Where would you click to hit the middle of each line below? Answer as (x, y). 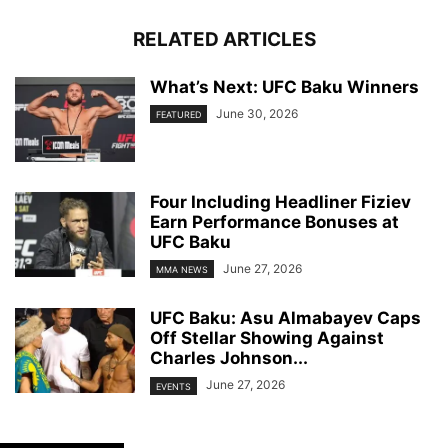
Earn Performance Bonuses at (274, 222)
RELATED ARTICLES (224, 40)
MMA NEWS (182, 270)
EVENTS (173, 386)
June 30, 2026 (257, 114)
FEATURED (178, 115)
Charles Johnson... (229, 358)
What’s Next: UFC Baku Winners (284, 87)
